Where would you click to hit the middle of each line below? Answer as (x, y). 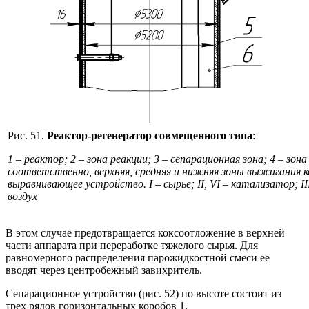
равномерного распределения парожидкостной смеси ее (138, 257)
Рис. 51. (27, 135)
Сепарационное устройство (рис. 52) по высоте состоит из (143, 293)
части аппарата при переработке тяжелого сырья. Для (132, 245)
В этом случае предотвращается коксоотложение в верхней (145, 232)
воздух (22, 196)
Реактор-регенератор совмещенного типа (150, 135)
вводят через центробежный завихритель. (104, 270)
